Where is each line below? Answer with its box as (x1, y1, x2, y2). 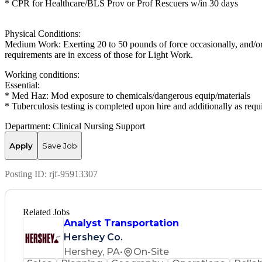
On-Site (133, 246, 169, 258)
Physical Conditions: (5, 28, 81, 39)
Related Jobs (23, 207, 70, 218)
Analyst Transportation (64, 218, 179, 229)
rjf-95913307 (49, 169, 98, 180)
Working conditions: (5, 69, 80, 80)
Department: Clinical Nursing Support (5, 120, 145, 131)
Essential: (5, 80, 40, 90)
